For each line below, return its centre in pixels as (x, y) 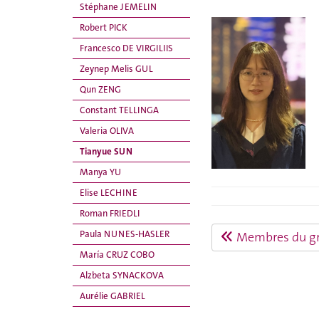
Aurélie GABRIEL (113, 296)
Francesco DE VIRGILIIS (126, 48)
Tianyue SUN (106, 151)
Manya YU (100, 172)
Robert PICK (104, 27)
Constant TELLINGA (119, 110)
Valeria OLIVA (107, 131)
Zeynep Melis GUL (116, 69)
